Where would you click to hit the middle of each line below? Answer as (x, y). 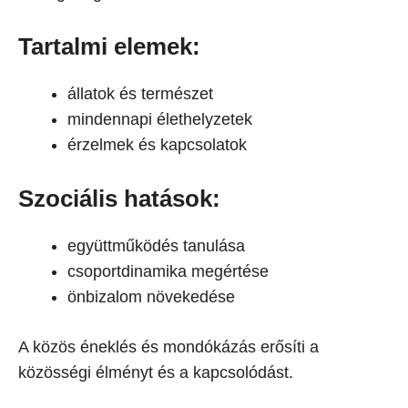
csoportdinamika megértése (168, 271)
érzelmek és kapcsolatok (157, 145)
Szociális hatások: (119, 199)
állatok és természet (140, 94)
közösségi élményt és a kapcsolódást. (156, 372)
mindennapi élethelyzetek (160, 119)
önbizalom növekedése (151, 297)
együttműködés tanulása (156, 246)
